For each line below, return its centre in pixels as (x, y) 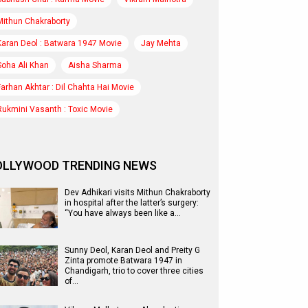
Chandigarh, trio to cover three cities (134, 271)
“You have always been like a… (123, 213)
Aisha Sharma (95, 65)
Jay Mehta (161, 43)
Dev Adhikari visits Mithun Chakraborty (137, 192)
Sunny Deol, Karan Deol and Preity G (132, 250)
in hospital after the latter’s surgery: (132, 203)
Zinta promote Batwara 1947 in (123, 261)
